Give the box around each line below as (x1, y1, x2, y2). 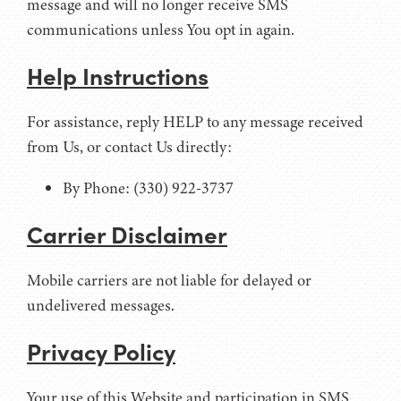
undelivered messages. (27, 294, 175, 316)
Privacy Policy (27, 334, 175, 367)
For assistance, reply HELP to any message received (27, 110, 363, 132)
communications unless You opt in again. (27, 18, 294, 40)
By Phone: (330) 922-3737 (63, 176, 234, 199)
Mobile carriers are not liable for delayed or (27, 269, 311, 291)
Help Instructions (27, 58, 209, 91)
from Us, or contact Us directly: (27, 135, 232, 158)
